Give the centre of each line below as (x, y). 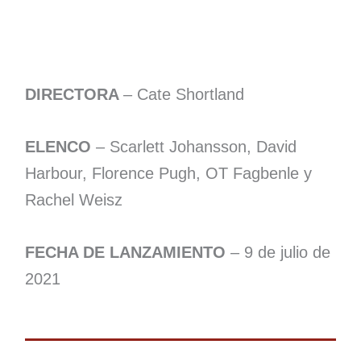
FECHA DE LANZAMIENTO (125, 252)
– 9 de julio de (278, 252)
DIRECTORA (74, 94)
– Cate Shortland (183, 94)
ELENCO (60, 146)
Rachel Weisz (73, 199)
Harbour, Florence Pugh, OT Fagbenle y (168, 173)
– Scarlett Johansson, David (196, 146)
